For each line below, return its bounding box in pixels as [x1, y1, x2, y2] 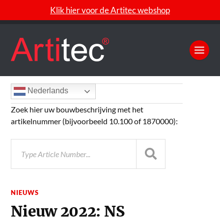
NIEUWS [11, 189, 39, 196]
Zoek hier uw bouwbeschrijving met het [11, 105, 144, 114]
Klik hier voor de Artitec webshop [50, 5, 170, 15]
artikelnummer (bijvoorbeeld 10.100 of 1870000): [11, 116, 178, 126]
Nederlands [26, 86, 69, 95]
